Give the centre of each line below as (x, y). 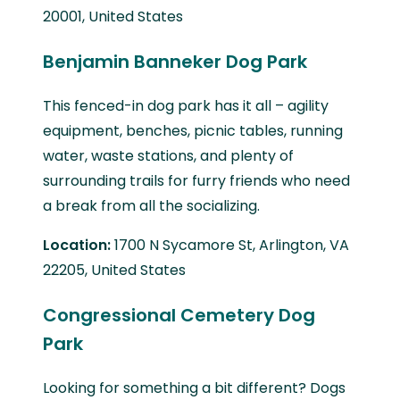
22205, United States (114, 271)
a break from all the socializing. (151, 206)
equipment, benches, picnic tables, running (193, 131)
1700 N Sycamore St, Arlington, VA (232, 246)
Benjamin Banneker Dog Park (175, 62)
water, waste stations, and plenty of (168, 156)
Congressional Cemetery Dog (179, 316)
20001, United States (113, 17)
